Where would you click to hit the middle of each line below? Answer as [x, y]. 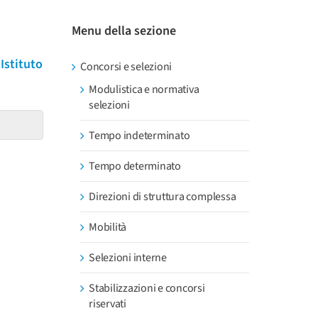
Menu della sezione [124, 31]
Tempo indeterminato [139, 136]
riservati [108, 304]
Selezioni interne [128, 258]
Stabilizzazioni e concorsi [147, 288]
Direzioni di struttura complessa [163, 197]
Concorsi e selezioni [126, 67]
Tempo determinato [135, 166]
